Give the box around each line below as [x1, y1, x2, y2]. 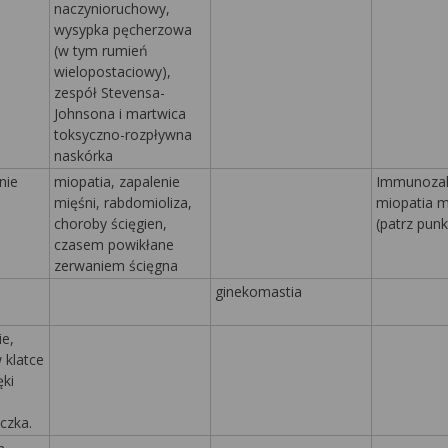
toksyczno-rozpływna [54, 125, 192, 144]
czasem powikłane [54, 235, 174, 254]
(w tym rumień [54, 41, 148, 60]
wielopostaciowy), [54, 62, 171, 81]
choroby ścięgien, [54, 214, 167, 233]
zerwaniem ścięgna [54, 256, 178, 275]
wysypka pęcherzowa [54, 20, 192, 39]
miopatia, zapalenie [54, 172, 180, 191]
